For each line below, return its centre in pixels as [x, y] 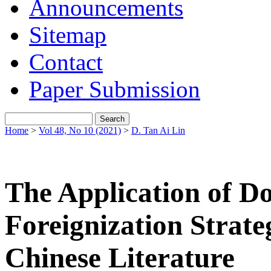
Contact [66, 62]
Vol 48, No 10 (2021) [80, 130]
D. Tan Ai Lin [158, 130]
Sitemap [68, 35]
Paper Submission [115, 89]
